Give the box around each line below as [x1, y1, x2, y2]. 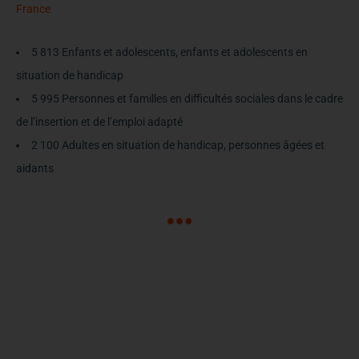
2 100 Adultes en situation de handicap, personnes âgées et [31, 138, 325, 151]
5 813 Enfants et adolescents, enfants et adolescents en [31, 45, 308, 58]
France [16, 2, 50, 15]
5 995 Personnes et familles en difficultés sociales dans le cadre [31, 91, 343, 105]
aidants [16, 161, 54, 175]
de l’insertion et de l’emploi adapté [16, 115, 183, 128]
